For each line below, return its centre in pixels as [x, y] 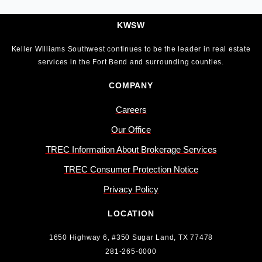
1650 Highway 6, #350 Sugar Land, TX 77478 [131, 238]
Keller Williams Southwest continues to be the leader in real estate [131, 49]
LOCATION [131, 214]
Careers [131, 110]
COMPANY [131, 86]
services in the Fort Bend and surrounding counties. [131, 62]
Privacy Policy [131, 190]
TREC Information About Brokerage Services [131, 150]
